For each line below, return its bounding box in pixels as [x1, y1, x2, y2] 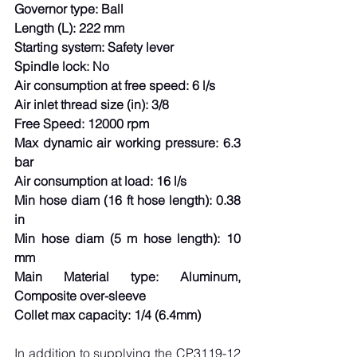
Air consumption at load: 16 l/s [14, 173, 186, 189]
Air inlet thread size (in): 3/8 [14, 96, 169, 112]
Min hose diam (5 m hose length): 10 [14, 230, 241, 246]
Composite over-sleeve [14, 288, 146, 304]
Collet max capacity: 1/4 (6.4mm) [14, 307, 201, 323]
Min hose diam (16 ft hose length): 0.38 [14, 192, 241, 208]
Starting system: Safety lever [14, 39, 174, 55]
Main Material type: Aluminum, [14, 269, 241, 284]
